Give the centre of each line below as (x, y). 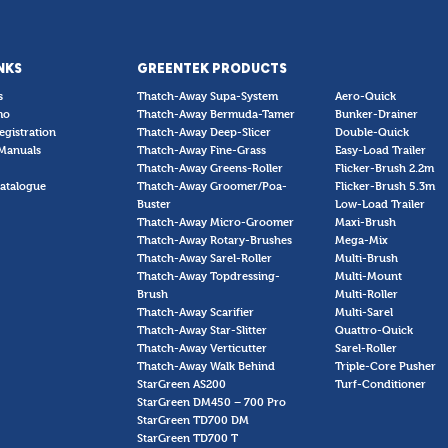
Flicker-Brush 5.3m (384, 185)
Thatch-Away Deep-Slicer (204, 131)
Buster (154, 203)
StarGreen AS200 (182, 383)
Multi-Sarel (363, 311)
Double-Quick (371, 131)
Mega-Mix (361, 239)
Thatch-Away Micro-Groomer (216, 221)
